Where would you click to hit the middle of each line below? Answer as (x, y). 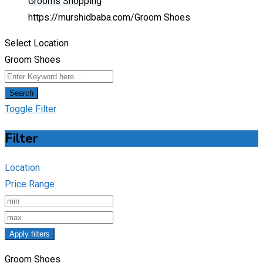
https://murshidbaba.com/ (81, 18)
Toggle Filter (31, 109)
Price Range (30, 184)
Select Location (37, 43)
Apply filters (30, 234)
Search (21, 93)
